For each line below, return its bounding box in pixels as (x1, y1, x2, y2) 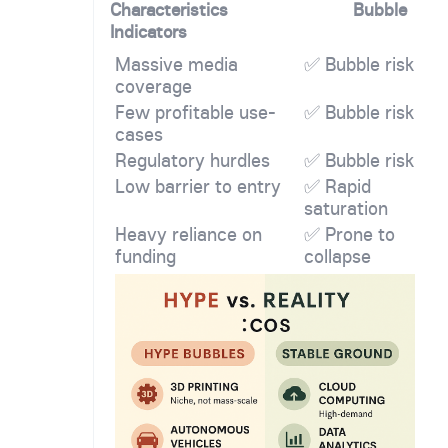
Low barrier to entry (115, 174, 281, 199)
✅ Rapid (304, 174, 371, 199)
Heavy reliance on (115, 222, 262, 247)
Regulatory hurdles (115, 148, 270, 173)
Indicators (110, 20, 187, 44)
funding (115, 244, 176, 269)
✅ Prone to (304, 222, 395, 247)
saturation (304, 196, 388, 221)
